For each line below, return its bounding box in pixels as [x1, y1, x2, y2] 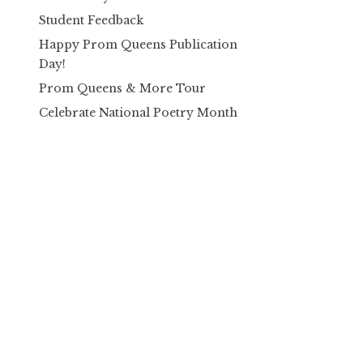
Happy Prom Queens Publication [39, 36, 237, 52]
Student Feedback [39, 12, 143, 28]
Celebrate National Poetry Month [39, 105, 237, 121]
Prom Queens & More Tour [39, 81, 206, 96]
